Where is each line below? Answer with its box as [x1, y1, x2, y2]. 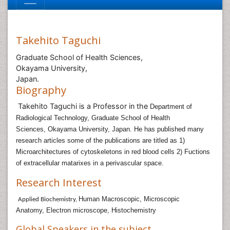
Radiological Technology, [16, 114, 91, 122]
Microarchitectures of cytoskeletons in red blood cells [16, 148, 177, 156]
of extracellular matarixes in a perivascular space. [16, 159, 164, 167]
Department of [150, 103, 192, 110]
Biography [16, 83, 66, 97]
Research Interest [16, 176, 102, 189]
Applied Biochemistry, [18, 196, 79, 203]
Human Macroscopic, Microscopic [79, 195, 180, 203]
